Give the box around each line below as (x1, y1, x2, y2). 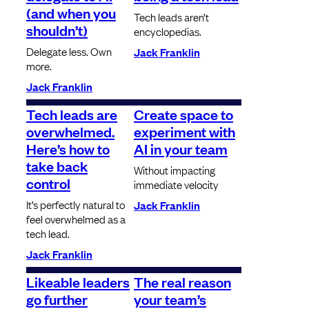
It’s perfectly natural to (26, 197, 125, 212)
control (26, 173, 70, 193)
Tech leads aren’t (134, 9, 209, 25)
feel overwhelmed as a (26, 211, 126, 227)
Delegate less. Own (26, 43, 112, 59)
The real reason (134, 272, 231, 292)
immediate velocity (134, 177, 219, 192)
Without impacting (134, 162, 215, 178)
